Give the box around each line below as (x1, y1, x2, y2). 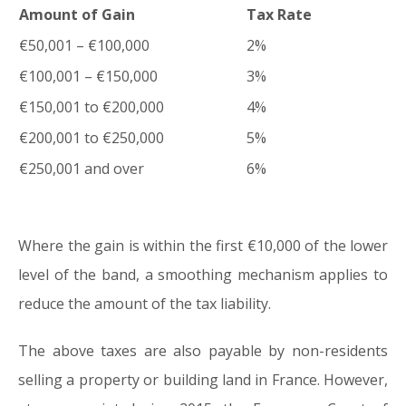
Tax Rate (246, 5, 312, 25)
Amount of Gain (19, 5, 135, 25)
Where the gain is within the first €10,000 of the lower (18, 236, 388, 256)
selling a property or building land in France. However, (18, 370, 388, 391)
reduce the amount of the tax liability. (18, 294, 271, 314)
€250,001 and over (19, 159, 144, 179)
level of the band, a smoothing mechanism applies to (18, 265, 388, 285)
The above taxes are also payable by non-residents (18, 341, 388, 362)
